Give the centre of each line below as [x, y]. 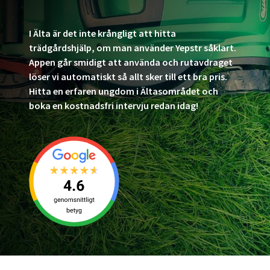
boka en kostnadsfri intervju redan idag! [114, 105]
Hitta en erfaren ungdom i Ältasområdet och [124, 91]
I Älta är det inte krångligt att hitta [102, 33]
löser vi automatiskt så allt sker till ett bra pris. [128, 76]
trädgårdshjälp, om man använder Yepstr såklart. [133, 47]
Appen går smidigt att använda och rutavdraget [131, 62]
